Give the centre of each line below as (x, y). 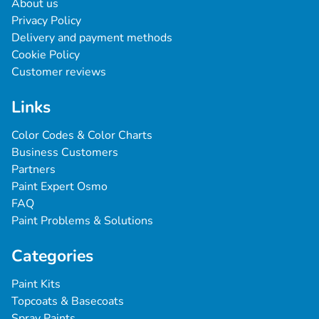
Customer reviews (59, 72)
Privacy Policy (46, 21)
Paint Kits (36, 284)
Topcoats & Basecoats (68, 301)
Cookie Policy (46, 55)
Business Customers (65, 152)
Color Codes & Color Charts (82, 135)
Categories (52, 256)
